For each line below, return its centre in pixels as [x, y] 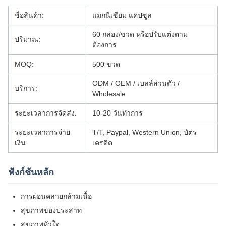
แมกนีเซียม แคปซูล [122, 15]
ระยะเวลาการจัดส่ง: [46, 113]
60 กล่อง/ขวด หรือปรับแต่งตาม [140, 34]
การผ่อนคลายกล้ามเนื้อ [56, 196]
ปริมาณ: [27, 39]
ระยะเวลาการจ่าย [42, 132]
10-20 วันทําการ [118, 113]
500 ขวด [106, 64]
